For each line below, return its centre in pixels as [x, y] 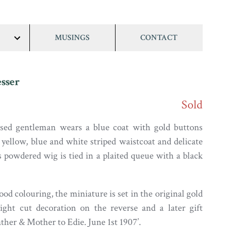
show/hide [33, 49]
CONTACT [159, 37]
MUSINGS [72, 37]
